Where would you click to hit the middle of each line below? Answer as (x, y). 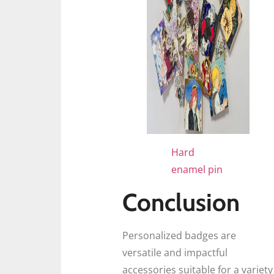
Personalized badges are (179, 235)
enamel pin (197, 169)
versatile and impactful (175, 252)
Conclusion (181, 202)
